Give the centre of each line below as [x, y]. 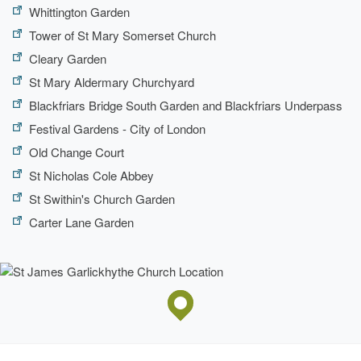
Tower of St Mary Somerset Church [122, 35]
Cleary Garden [68, 58]
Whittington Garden [79, 11]
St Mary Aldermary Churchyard [112, 81]
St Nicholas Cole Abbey [91, 175]
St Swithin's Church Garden [102, 198]
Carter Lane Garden [81, 222]
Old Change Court [77, 151]
